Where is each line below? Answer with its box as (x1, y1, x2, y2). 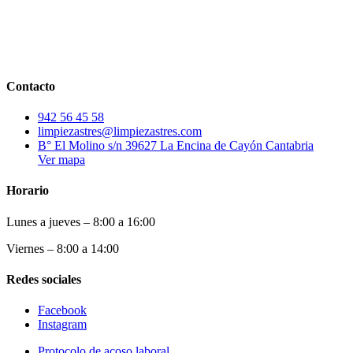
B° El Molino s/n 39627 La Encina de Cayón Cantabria (38, 139, 314, 153)
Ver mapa (38, 153, 85, 167)
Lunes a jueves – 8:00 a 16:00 (6, 214, 155, 229)
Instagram (38, 318, 87, 332)
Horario (6, 184, 49, 198)
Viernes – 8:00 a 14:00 (6, 241, 119, 255)
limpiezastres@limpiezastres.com (38, 124, 202, 139)
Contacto (6, 79, 55, 93)
